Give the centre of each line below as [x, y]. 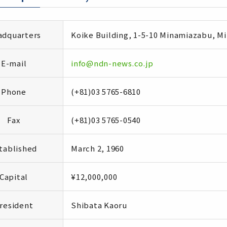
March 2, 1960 [98, 148]
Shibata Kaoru [99, 205]
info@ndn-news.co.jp [112, 63]
